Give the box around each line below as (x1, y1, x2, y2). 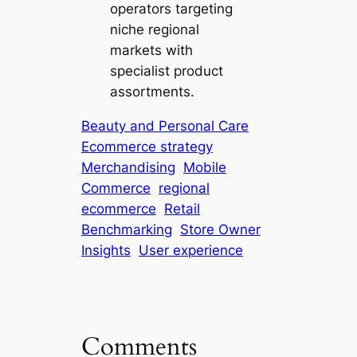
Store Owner (180, 222, 261, 238)
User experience (139, 242, 244, 259)
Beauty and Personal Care (81, 118, 249, 135)
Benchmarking (81, 222, 173, 238)
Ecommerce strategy (81, 139, 214, 155)
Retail (164, 201, 201, 218)
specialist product (109, 63, 223, 80)
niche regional (109, 22, 199, 38)
